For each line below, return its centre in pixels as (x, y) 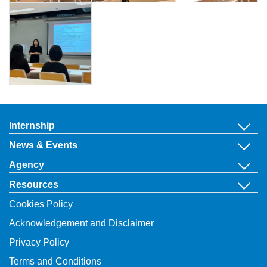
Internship (32, 126)
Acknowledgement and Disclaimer (81, 223)
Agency (27, 165)
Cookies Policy (41, 204)
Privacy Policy (39, 243)
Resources (34, 185)
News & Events (43, 145)
